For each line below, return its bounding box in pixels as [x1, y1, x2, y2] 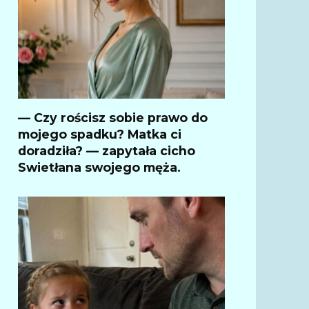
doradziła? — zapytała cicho [18, 143, 195, 158]
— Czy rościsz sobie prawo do [18, 110, 208, 125]
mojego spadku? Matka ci [18, 126, 181, 141]
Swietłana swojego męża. [18, 159, 181, 175]
